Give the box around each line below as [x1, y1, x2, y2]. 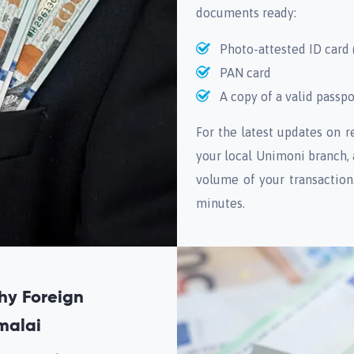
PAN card [220, 66, 271, 80]
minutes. [196, 196, 245, 210]
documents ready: [196, 6, 296, 20]
